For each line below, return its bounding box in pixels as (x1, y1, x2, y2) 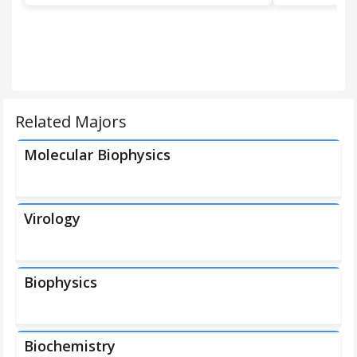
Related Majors (15, 111, 127, 132)
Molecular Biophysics (24, 145, 171, 164)
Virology (24, 209, 80, 228)
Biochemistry (24, 336, 116, 355)
